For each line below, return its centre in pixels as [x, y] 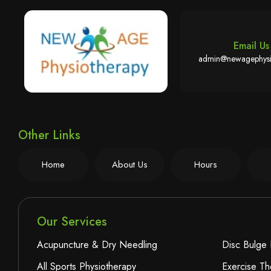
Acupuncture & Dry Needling [97, 245]
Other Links [49, 135]
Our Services [72, 222]
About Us [129, 165]
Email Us [251, 45]
